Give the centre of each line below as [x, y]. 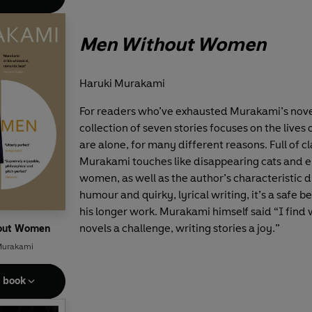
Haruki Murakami [122, 84]
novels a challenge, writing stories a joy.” [180, 228]
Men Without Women [173, 45]
